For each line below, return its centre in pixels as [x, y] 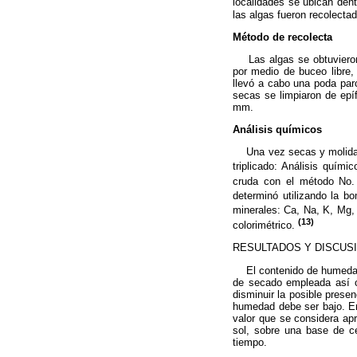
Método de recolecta [282, 37]
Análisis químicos [277, 130]
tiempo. [250, 342]
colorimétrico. [265, 226]
